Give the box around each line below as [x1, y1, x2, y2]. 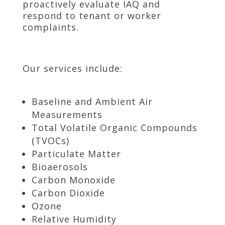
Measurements [31, 108, 102, 121]
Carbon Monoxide [31, 173, 116, 186]
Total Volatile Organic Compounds [31, 121, 197, 134]
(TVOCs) [31, 134, 69, 147]
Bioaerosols [31, 160, 88, 173]
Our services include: [22, 62, 123, 74]
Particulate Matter [31, 147, 121, 160]
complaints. [22, 21, 79, 33]
